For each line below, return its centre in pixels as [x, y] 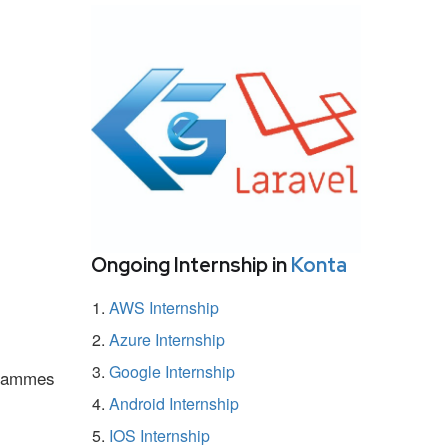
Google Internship [172, 371]
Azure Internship [167, 339]
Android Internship [174, 403]
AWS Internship [164, 307]
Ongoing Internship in [191, 264]
